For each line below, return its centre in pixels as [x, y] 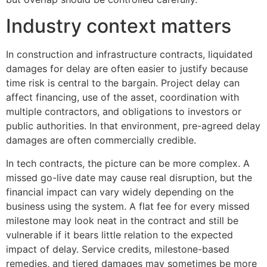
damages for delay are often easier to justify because [127, 69]
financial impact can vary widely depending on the [120, 192]
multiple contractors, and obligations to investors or [124, 112]
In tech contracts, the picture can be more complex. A [128, 163]
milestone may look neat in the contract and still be [122, 220]
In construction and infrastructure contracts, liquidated [129, 55]
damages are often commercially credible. [101, 140]
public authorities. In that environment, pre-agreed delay [133, 126]
